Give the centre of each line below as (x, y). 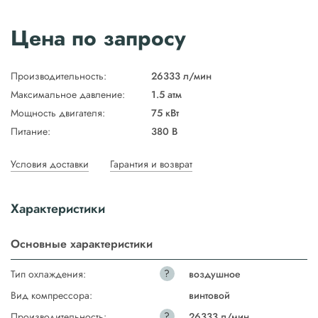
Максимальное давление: (68, 95)
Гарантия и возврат (151, 164)
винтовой (209, 296)
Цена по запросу (98, 38)
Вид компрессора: (51, 296)
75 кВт (165, 113)
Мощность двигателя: (58, 113)
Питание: (31, 132)
